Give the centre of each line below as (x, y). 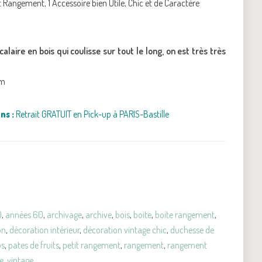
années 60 (24, 214)
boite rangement (185, 214)
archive (99, 214)
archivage (64, 214)
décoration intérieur (44, 230)
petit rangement (92, 245)
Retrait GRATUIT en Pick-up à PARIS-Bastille (92, 114)
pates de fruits (34, 245)
